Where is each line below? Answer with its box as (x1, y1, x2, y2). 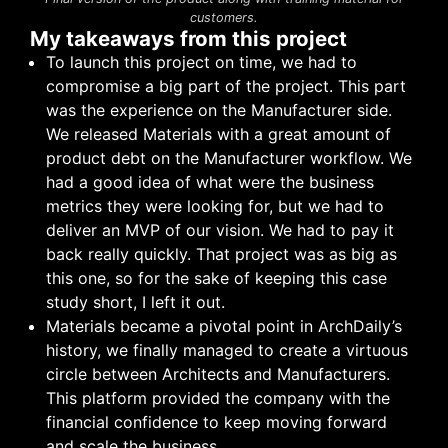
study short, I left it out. (46, 292, 225, 313)
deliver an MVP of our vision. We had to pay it (46, 220, 394, 241)
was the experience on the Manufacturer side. (46, 100, 392, 121)
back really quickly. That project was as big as (46, 244, 397, 265)
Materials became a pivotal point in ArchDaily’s (46, 316, 402, 337)
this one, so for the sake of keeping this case (46, 268, 387, 289)
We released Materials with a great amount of (46, 124, 391, 145)
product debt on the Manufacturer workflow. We (46, 148, 412, 169)
